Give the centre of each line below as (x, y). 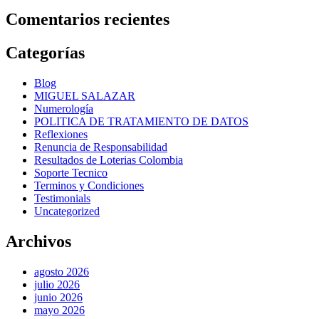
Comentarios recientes (88, 19)
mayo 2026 (59, 310)
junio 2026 (58, 297)
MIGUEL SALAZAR (85, 95)
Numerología (64, 108)
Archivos (38, 241)
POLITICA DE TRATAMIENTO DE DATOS (141, 121)
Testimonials (62, 198)
